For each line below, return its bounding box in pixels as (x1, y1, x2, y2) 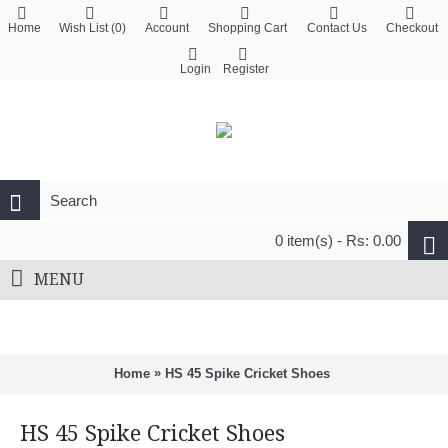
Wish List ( (59, 21, 115, 35)
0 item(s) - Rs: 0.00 (275, 232, 401, 249)
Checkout (386, 21, 438, 35)
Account (144, 21, 189, 35)
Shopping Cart (207, 21, 287, 35)
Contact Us (306, 21, 367, 35)
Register (222, 62, 269, 76)
